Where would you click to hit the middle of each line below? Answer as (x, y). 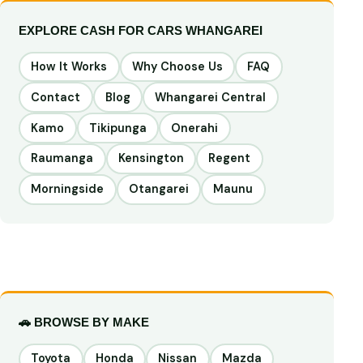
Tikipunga (117, 128)
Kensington (151, 158)
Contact (56, 97)
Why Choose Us (177, 66)
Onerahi (195, 128)
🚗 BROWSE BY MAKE (84, 322)
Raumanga (62, 158)
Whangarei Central (211, 97)
